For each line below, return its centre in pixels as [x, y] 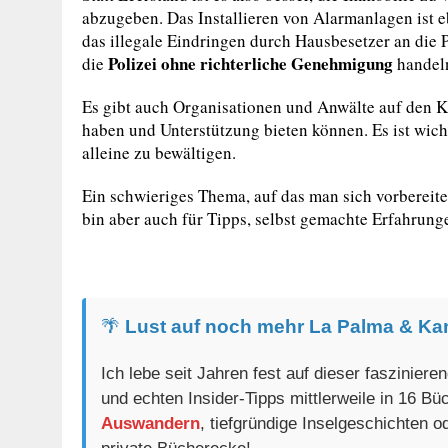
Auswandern [150, 423]
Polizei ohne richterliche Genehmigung [250, 63]
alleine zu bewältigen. [159, 152]
